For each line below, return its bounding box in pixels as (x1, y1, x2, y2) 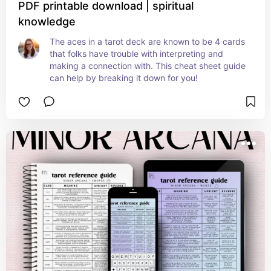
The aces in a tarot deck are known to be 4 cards (50, 36, 245, 47)
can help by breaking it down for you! (50, 73, 198, 83)
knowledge (18, 15, 76, 28)
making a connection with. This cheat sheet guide (50, 60, 246, 71)
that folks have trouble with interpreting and (50, 48, 223, 59)
